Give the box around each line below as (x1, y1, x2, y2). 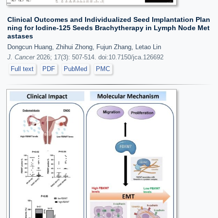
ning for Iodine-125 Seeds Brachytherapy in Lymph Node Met (7, 23, 210, 32)
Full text (11, 65, 34, 73)
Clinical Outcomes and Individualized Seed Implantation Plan (7, 15, 210, 23)
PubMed (64, 65, 87, 73)
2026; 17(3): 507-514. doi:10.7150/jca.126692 (35, 53, 163, 61)
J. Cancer (7, 53, 35, 61)
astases (7, 32, 33, 40)
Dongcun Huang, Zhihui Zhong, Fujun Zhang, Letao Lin (7, 43, 161, 51)
